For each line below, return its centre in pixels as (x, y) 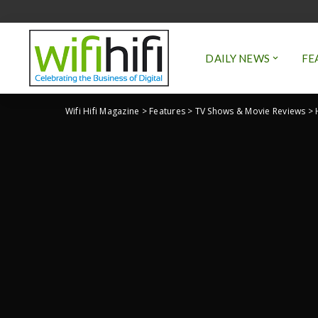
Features (167, 111)
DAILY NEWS (238, 58)
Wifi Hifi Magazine (103, 111)
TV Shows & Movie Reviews (250, 111)
